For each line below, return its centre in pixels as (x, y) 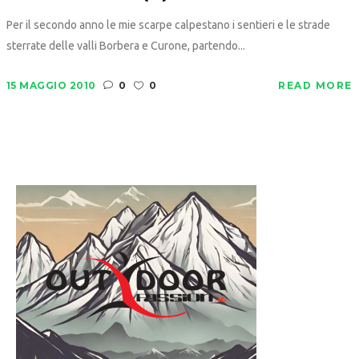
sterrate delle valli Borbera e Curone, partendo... (125, 46)
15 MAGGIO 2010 (51, 86)
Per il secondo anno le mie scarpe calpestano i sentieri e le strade (168, 25)
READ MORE (315, 86)
